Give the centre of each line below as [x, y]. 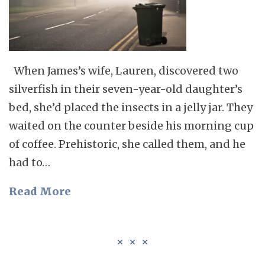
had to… [30, 163]
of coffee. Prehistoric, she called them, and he [127, 144]
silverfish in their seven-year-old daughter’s [126, 89]
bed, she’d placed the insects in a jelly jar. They [131, 108]
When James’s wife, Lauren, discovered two [124, 71]
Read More [40, 192]
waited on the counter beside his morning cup [131, 126]
